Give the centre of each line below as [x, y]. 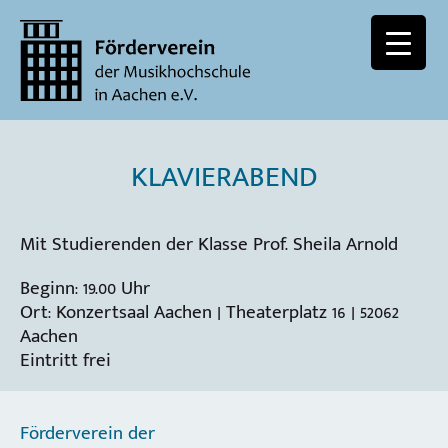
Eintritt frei [65, 359]
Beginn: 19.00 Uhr [85, 287]
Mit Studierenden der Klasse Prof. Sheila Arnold [209, 244]
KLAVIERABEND [224, 177]
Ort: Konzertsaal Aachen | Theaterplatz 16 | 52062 [209, 311]
